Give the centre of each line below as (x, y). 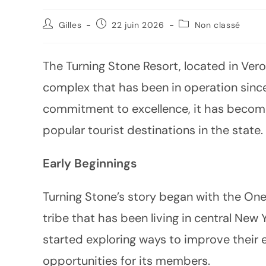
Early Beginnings (90, 163)
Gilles (70, 25)
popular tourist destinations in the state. (153, 130)
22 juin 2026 (138, 25)
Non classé (217, 25)
